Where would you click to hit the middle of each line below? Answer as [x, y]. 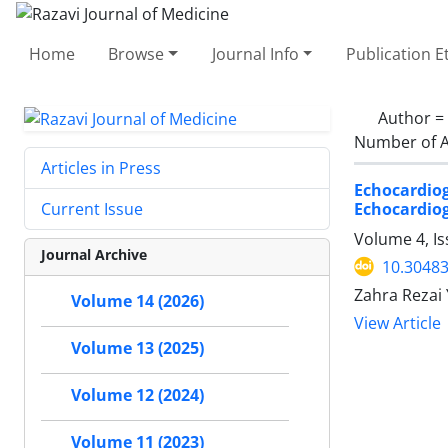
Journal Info [255, 53]
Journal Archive [94, 255]
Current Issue [92, 209]
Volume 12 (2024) [137, 395]
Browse [136, 53]
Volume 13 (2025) [137, 348]
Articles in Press [101, 168]
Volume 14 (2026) [137, 301]
